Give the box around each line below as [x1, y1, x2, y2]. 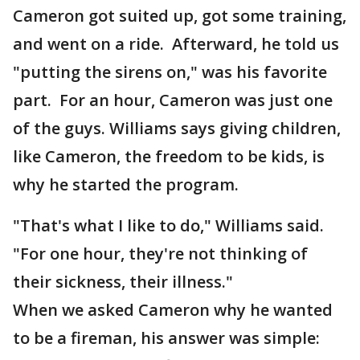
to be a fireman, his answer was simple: [13, 327, 320, 349]
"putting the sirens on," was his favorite [13, 61, 327, 83]
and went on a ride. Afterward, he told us [13, 33, 339, 55]
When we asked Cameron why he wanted [13, 299, 333, 321]
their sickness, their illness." [13, 271, 233, 292]
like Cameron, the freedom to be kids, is [13, 145, 325, 167]
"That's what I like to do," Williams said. [13, 215, 324, 236]
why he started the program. [13, 174, 239, 195]
